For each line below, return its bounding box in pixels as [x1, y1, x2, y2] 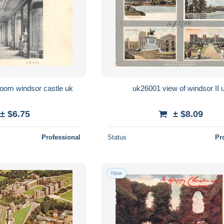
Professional [41, 133, 81, 141]
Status [107, 133, 127, 141]
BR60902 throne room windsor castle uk [65, 83, 73, 92]
